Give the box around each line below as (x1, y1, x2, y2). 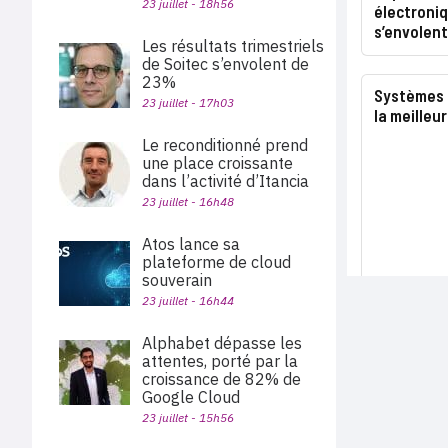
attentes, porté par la (142, 351, 298, 371)
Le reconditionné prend (142, 135, 308, 155)
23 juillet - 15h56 (142, 410, 234, 425)
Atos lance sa (142, 234, 240, 254)
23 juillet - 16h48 (142, 194, 234, 209)
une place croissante (142, 153, 293, 173)
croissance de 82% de (142, 369, 301, 389)
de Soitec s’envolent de (142, 54, 309, 74)
